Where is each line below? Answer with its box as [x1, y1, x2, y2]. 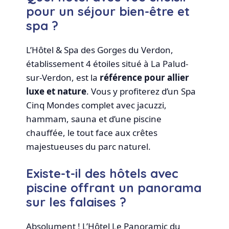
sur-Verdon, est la [26, 71, 100, 83]
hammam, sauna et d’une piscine [26, 112, 162, 125]
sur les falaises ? [26, 194, 127, 210]
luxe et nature [26, 85, 87, 97]
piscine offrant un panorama [26, 180, 202, 196]
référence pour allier [100, 71, 190, 83]
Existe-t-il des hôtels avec [26, 166, 179, 181]
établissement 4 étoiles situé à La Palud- [26, 57, 189, 70]
